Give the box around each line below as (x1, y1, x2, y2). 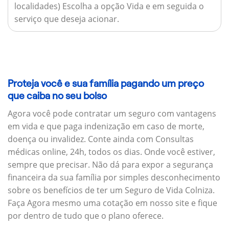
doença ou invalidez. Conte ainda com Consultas (8, 133, 194, 145)
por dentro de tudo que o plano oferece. (8, 210, 164, 221)
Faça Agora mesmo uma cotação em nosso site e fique (8, 197, 217, 209)
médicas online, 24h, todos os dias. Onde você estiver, (8, 146, 215, 157)
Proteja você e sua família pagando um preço (8, 78, 204, 89)
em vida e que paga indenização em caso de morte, (8, 120, 204, 132)
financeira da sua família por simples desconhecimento (8, 171, 220, 183)
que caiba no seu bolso (8, 90, 107, 102)
